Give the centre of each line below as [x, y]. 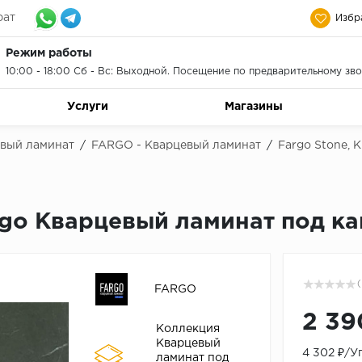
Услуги [87, 107]
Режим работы [48, 54]
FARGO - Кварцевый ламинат [176, 145]
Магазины [253, 107]
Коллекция [187, 329]
